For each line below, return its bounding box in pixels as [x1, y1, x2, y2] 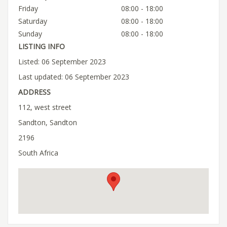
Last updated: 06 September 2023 [18, 71, 129, 82]
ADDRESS [18, 87, 51, 97]
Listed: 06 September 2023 [18, 56, 106, 66]
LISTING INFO [18, 41, 65, 51]
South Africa [18, 147, 58, 158]
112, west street [18, 102, 71, 112]
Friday [18, 3, 38, 13]
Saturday [18, 16, 47, 26]
